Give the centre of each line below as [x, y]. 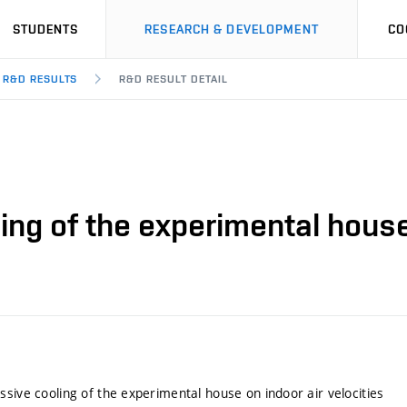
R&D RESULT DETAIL [174, 79]
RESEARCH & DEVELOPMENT [232, 29]
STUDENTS [45, 29]
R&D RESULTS [40, 79]
